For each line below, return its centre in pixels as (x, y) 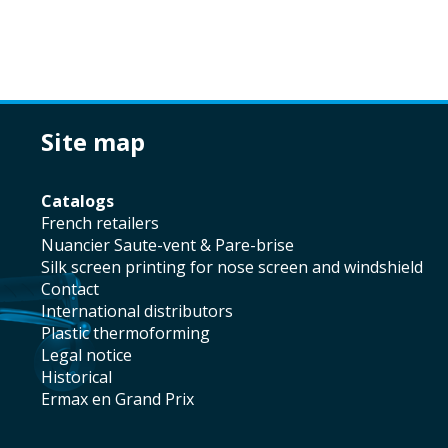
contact (74, 289)
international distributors (139, 311)
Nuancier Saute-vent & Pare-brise (173, 245)
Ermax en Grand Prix (121, 399)
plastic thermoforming (130, 333)
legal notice (90, 355)
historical (82, 377)
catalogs (82, 201)
